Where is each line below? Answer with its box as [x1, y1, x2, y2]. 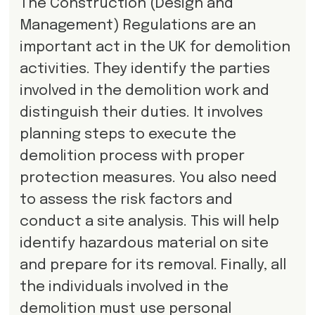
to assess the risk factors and [19, 192, 233, 207]
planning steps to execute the [19, 127, 236, 142]
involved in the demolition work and [19, 83, 269, 98]
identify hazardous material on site [19, 236, 269, 251]
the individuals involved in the [19, 279, 229, 295]
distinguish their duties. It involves [19, 105, 263, 120]
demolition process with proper [19, 148, 245, 164]
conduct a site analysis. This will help [19, 214, 279, 229]
